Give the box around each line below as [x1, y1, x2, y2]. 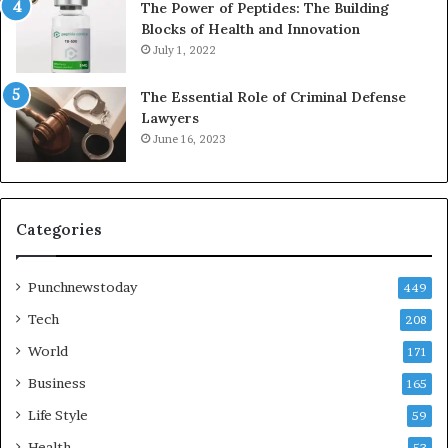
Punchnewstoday [28, 278, 137, 295]
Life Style [28, 406, 88, 423]
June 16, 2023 [153, 131, 226, 146]
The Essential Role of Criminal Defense [141, 87, 406, 106]
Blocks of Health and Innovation [141, 19, 360, 38]
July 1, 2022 [153, 42, 216, 57]
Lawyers [141, 108, 199, 127]
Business [28, 374, 86, 391]
